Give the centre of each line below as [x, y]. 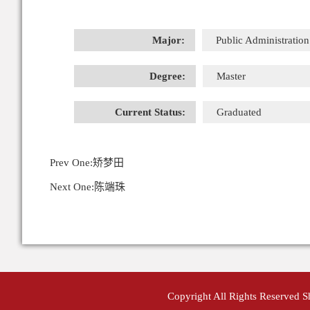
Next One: [72, 187]
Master [231, 76]
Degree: [167, 76]
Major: [168, 40]
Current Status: [150, 112]
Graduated [239, 112]
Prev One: [71, 163]
